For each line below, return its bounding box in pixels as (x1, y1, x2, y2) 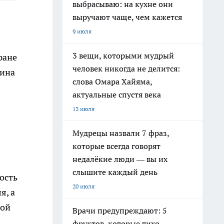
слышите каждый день (72, 167, 157, 177)
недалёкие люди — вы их (72, 154, 167, 164)
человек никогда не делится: (72, 63, 180, 73)
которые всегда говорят (72, 141, 160, 151)
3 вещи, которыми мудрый (72, 50, 174, 60)
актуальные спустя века (72, 89, 161, 99)
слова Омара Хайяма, (72, 76, 152, 86)
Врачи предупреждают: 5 (72, 205, 167, 215)
